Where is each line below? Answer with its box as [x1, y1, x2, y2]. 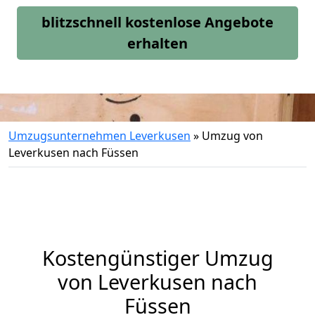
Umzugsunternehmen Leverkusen [8, 128, 191, 143]
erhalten [127, 34, 188, 53]
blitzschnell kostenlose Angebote [41, 13, 274, 32]
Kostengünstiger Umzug [41, 244, 274, 271]
